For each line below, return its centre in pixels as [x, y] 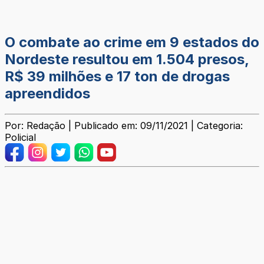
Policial [20, 138]
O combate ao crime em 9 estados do [132, 42]
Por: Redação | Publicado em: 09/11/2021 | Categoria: [124, 126]
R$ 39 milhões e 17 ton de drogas [117, 77]
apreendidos [47, 94]
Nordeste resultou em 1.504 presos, [127, 60]
